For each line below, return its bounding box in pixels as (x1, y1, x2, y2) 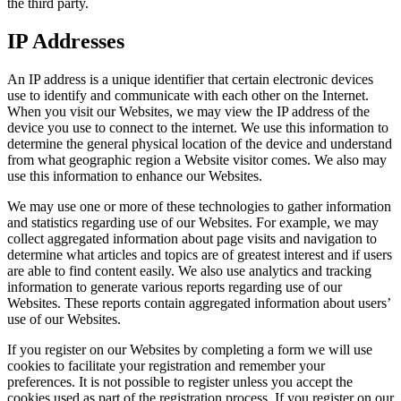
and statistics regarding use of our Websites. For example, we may (7, 215, 379, 231)
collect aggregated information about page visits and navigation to (7, 231, 377, 247)
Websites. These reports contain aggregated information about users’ (7, 295, 390, 311)
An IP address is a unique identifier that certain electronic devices (7, 72, 373, 88)
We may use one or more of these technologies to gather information (7, 199, 391, 215)
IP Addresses (7, 30, 124, 54)
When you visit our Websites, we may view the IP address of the (7, 104, 370, 120)
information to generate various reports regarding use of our (7, 279, 342, 295)
